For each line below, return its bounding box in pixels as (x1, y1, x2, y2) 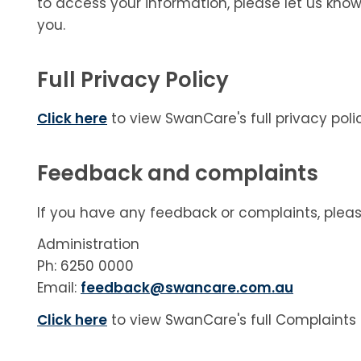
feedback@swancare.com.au (81, 278, 293, 298)
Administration (37, 234, 139, 255)
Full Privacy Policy (37, 64, 229, 94)
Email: (37, 278, 81, 298)
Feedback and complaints (37, 159, 318, 189)
